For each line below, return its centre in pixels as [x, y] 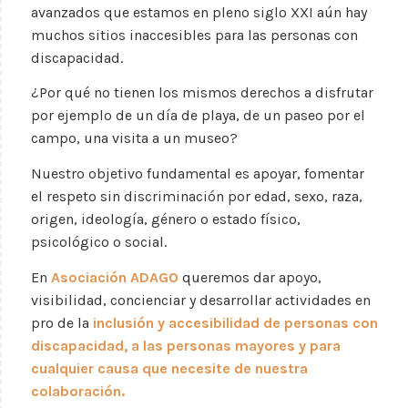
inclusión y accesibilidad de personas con [235, 322]
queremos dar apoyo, [250, 277]
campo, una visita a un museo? [134, 138]
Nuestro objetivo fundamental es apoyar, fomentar [198, 173]
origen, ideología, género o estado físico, [166, 219]
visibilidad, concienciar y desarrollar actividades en [201, 300]
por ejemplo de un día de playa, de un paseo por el [198, 116]
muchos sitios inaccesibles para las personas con [194, 35]
